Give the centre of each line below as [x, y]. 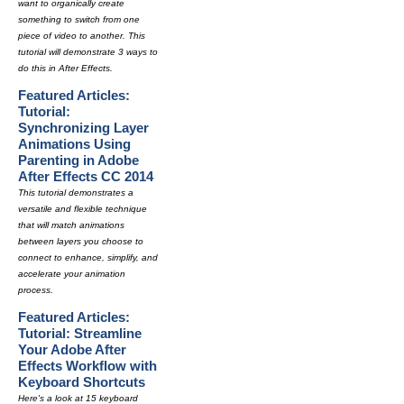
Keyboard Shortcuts [82, 382]
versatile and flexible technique [83, 209]
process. [36, 290]
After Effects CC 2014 [86, 176]
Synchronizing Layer [83, 128]
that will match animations [71, 225]
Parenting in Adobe [78, 160]
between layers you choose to [81, 241]
